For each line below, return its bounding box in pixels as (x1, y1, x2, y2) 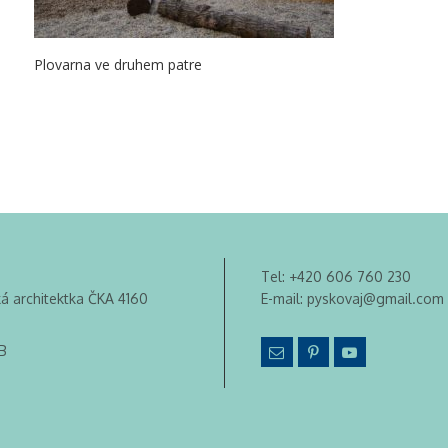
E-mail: (260, 290, 307, 307)
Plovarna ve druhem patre (34, 54, 202, 74)
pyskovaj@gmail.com (306, 290, 444, 307)
